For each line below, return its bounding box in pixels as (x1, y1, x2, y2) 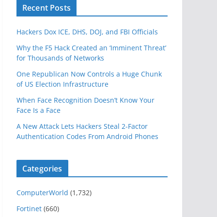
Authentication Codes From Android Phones (16, 132, 158, 141)
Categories (22, 163, 62, 174)
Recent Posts (22, 2, 71, 13)
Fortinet (16, 204, 42, 213)
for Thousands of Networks (16, 53, 104, 62)
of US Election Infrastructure (16, 79, 108, 89)
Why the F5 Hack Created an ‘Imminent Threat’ (16, 43, 166, 52)
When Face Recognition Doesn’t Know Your (16, 95, 155, 105)
